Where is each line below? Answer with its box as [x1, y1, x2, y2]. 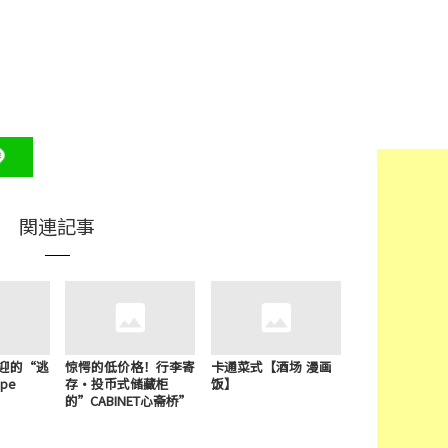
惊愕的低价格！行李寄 [64, 356, 195, 376]
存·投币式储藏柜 [64, 373, 169, 393]
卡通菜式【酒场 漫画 [210, 356, 332, 376]
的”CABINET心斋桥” [64, 390, 191, 410]
